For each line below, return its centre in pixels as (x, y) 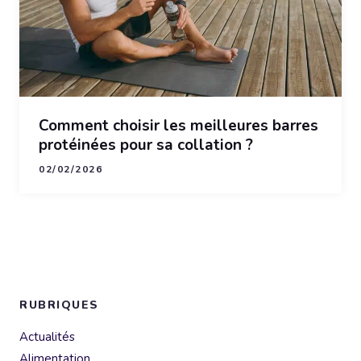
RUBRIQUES (59, 305)
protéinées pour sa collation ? (146, 145)
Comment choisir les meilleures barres (178, 125)
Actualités (47, 336)
